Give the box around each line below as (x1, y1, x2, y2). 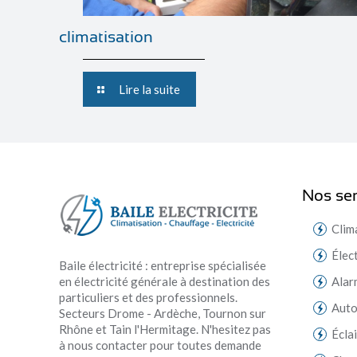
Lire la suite (119, 81, 181, 96)
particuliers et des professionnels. (59, 289, 238, 304)
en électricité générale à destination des (59, 273, 271, 288)
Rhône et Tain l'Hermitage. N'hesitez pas (59, 321, 272, 336)
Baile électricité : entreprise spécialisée (59, 257, 267, 273)
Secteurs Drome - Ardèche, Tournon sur (59, 305, 267, 320)
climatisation (59, 27, 154, 46)
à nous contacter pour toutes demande (59, 337, 262, 352)
